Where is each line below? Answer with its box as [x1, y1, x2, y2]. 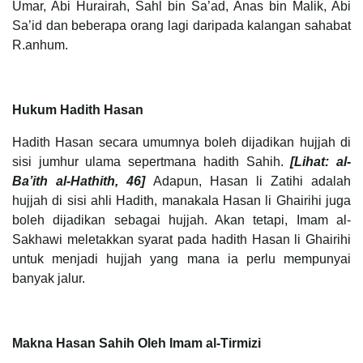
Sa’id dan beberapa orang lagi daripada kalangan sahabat [12, 19, 351, 33]
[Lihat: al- [290, 155, 352, 169]
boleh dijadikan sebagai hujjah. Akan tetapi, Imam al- [12, 213, 351, 228]
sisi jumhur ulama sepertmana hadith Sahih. [12, 155, 291, 169]
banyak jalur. [12, 271, 85, 286]
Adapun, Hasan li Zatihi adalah [153, 174, 351, 189]
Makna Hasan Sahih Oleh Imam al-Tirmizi [12, 336, 261, 351]
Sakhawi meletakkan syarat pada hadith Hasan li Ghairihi [12, 233, 351, 247]
